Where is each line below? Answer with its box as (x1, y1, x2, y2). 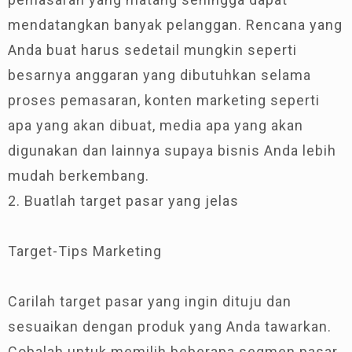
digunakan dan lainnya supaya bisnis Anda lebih (8, 141, 336, 159)
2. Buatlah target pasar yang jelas (8, 192, 239, 209)
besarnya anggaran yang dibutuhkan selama (8, 66, 311, 83)
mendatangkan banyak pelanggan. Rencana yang (8, 16, 343, 33)
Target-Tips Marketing (8, 242, 162, 259)
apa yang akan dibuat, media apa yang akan (8, 116, 303, 134)
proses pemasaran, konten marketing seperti (8, 91, 320, 108)
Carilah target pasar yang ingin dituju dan (8, 292, 291, 310)
